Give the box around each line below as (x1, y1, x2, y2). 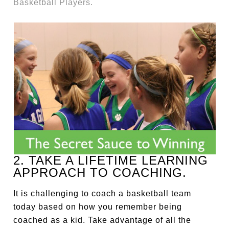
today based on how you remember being (13, 202, 182, 211)
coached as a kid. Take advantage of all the (13, 215, 192, 224)
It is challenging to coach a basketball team (13, 189, 192, 198)
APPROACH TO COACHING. (13, 165, 187, 179)
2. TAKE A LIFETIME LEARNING (13, 153, 209, 167)
